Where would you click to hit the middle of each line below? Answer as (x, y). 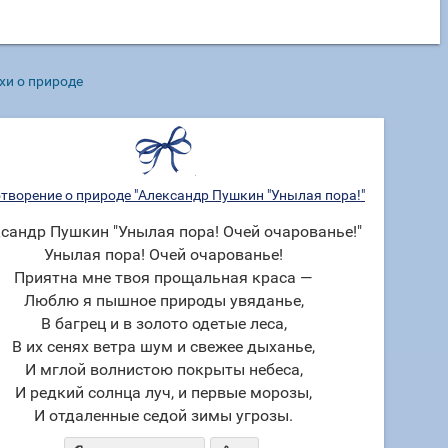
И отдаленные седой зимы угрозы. (163, 415)
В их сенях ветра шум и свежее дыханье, (163, 346)
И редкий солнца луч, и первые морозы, (163, 392)
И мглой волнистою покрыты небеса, (163, 369)
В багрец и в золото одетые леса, (163, 323)
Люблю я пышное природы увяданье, (163, 300)
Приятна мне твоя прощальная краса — (163, 277)
